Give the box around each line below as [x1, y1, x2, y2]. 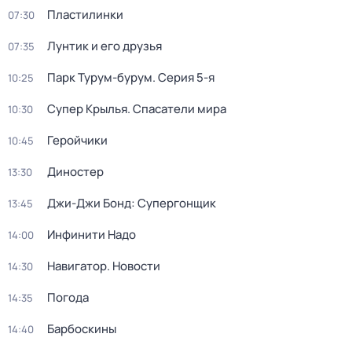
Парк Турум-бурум [47, 69, 152, 86]
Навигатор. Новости [47, 258, 160, 274]
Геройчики [47, 132, 108, 148]
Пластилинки [47, 6, 123, 23]
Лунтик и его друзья [47, 38, 162, 54]
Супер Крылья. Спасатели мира [47, 101, 226, 117]
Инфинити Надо [47, 226, 136, 243]
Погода [47, 289, 89, 306]
